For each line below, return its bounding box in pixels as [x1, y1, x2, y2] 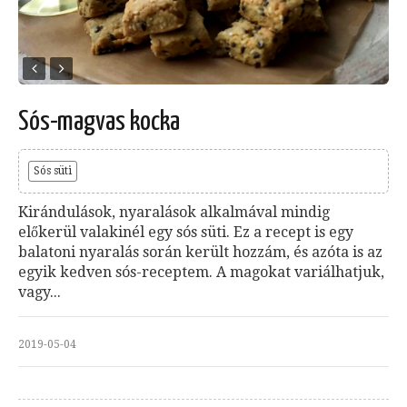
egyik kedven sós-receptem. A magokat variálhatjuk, [18, 263, 384, 282]
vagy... [18, 283, 61, 302]
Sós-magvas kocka [18, 108, 180, 136]
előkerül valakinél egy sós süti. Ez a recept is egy [18, 223, 353, 242]
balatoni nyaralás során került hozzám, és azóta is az [18, 243, 382, 262]
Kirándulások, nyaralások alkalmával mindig [18, 203, 330, 222]
